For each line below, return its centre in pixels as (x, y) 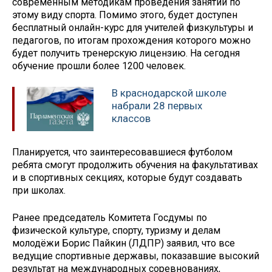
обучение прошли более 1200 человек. (103, 66)
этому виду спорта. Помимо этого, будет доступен (125, 15)
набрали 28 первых (157, 106)
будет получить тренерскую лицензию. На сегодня (126, 53)
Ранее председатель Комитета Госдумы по (110, 217)
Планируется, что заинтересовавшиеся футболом (122, 152)
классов (131, 119)
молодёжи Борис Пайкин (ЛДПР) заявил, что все (124, 243)
